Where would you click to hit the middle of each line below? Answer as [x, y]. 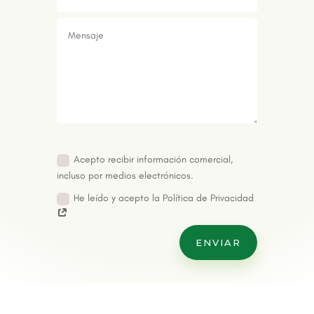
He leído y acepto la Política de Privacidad [163, 198]
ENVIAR [219, 243]
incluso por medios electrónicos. [125, 176]
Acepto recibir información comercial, [153, 160]
